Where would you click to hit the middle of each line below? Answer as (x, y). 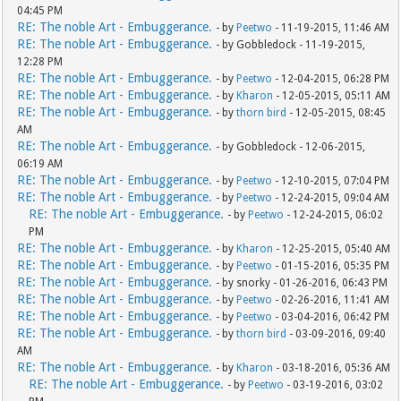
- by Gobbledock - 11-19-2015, (291, 45)
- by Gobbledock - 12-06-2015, (291, 147)
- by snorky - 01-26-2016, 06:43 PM (302, 283)
